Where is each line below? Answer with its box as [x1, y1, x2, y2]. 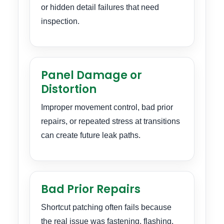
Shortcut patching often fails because [41, 203, 171, 212]
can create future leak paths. [41, 131, 140, 140]
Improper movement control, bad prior [41, 103, 173, 112]
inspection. [41, 16, 79, 25]
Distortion [41, 81, 96, 97]
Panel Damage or [41, 67, 142, 83]
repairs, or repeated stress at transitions [41, 117, 180, 126]
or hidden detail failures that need [41, 2, 159, 11]
